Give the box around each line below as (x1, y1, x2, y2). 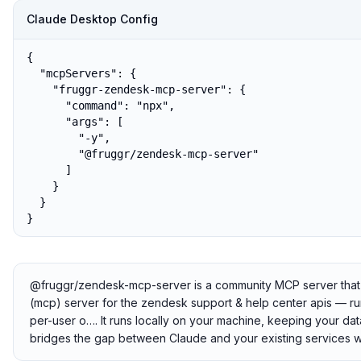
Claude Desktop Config (27, 12, 158, 26)
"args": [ (27, 115, 123, 128)
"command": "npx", (27, 99, 175, 112)
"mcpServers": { (27, 67, 136, 80)
